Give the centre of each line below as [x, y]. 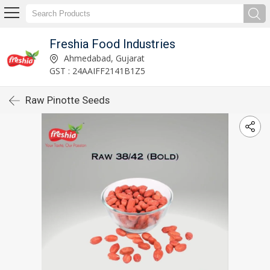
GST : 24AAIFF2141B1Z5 [97, 71]
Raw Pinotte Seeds [67, 100]
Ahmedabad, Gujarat [103, 58]
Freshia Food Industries [112, 44]
